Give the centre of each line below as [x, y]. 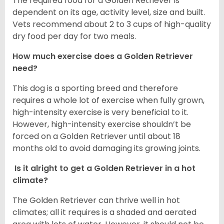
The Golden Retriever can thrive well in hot [96, 200]
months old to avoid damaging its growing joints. [106, 148]
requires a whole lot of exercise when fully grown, [108, 100]
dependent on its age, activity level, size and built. [109, 12]
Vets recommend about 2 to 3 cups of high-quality [112, 24]
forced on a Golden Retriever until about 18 [96, 136]
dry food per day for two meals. [74, 36]
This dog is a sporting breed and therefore [95, 88]
